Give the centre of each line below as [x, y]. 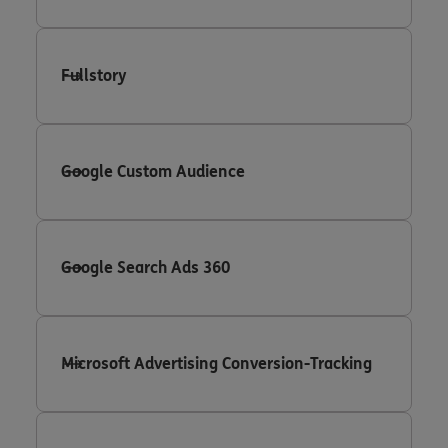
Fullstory [94, 75]
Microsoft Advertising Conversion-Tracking [216, 363]
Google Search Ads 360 [145, 267]
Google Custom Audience [153, 171]
